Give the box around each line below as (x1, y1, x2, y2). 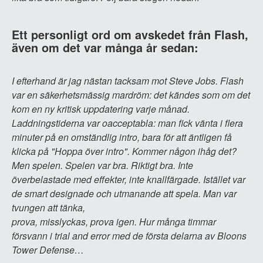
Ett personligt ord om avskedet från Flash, (12, 26, 248, 43)
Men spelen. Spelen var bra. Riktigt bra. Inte (12, 159, 193, 172)
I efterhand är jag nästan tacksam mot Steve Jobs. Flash (12, 74, 244, 87)
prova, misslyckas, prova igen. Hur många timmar (12, 215, 216, 228)
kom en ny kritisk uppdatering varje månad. (12, 102, 190, 116)
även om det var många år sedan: (12, 39, 198, 56)
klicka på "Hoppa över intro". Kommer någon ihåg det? (12, 144, 237, 158)
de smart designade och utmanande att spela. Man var (12, 187, 237, 200)
